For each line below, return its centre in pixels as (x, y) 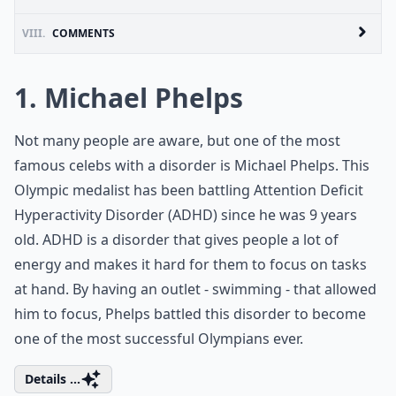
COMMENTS (84, 33)
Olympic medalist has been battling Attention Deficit (189, 190)
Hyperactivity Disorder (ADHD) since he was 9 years (186, 215)
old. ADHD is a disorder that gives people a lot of (176, 240)
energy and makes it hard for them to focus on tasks (190, 264)
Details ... (53, 379)
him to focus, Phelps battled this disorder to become (190, 314)
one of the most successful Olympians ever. (159, 339)
